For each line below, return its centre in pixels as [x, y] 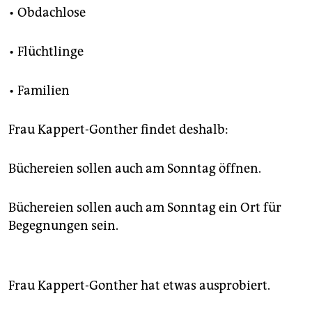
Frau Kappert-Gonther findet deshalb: [118, 130]
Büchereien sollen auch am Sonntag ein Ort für [145, 208]
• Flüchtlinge [46, 52]
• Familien [39, 91]
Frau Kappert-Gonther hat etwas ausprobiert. [139, 286]
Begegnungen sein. [63, 226]
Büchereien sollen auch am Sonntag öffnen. [135, 169]
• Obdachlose [47, 13]
